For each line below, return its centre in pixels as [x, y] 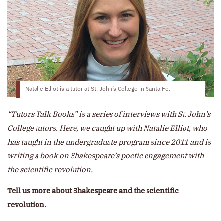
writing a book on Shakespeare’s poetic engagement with [106, 156]
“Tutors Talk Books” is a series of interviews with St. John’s [109, 114]
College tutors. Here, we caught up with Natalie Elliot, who [107, 128]
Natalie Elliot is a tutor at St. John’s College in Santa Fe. [98, 90]
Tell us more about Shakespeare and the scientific [93, 191]
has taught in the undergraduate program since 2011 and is [109, 142]
